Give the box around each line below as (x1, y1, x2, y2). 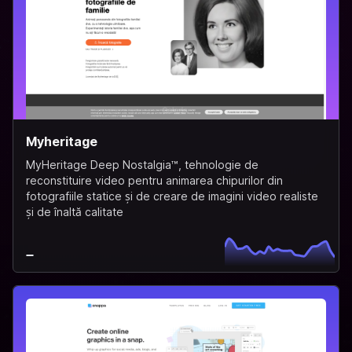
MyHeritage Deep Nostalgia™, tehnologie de (26, 157, 258, 171)
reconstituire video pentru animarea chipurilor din (26, 173, 283, 187)
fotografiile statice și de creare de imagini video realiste (26, 189, 318, 203)
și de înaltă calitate (26, 204, 123, 218)
